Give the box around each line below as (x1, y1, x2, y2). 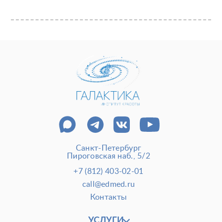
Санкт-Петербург (75, 144, 142, 153)
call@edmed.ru (82, 180, 135, 189)
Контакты (90, 193, 127, 202)
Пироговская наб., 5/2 (67, 152, 150, 161)
